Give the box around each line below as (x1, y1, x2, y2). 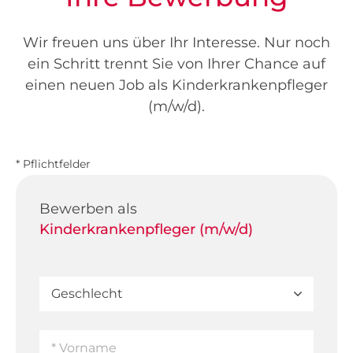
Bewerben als (39, 200, 137, 217)
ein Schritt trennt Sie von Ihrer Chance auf (28, 55, 325, 72)
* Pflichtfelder (16, 157, 91, 171)
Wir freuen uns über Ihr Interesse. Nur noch (23, 34, 330, 51)
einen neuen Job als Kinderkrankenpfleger (25, 76, 328, 94)
